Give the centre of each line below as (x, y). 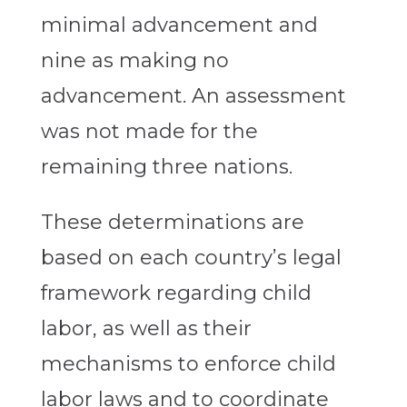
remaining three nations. (166, 167)
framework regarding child (176, 293)
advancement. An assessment (193, 96)
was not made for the (149, 132)
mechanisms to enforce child (188, 364)
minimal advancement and (179, 25)
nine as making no (134, 61)
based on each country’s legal (191, 258)
